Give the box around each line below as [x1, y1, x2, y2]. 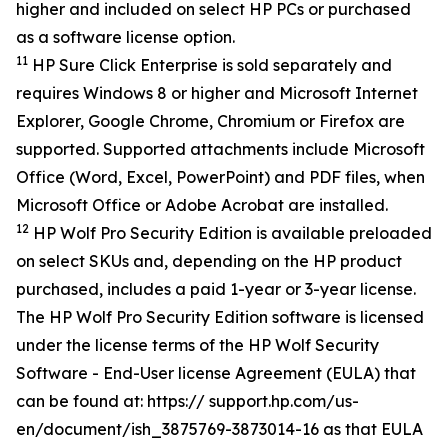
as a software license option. [16, 27, 235, 47]
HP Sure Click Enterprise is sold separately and [28, 55, 392, 75]
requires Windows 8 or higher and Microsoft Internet [16, 83, 418, 103]
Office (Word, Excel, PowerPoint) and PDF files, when [16, 167, 425, 187]
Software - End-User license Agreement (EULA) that [16, 363, 416, 383]
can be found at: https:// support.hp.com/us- [16, 391, 359, 411]
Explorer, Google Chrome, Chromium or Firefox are [16, 111, 405, 131]
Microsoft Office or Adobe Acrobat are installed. [16, 195, 388, 215]
